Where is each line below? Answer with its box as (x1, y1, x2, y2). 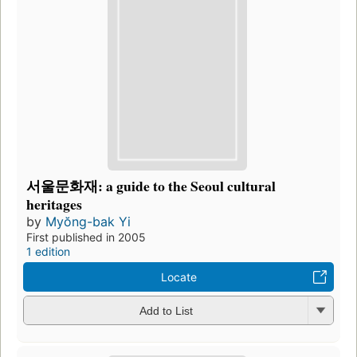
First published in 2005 (26, 229, 146, 244)
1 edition (26, 244, 70, 258)
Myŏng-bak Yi (45, 213, 131, 229)
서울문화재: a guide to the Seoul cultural (26, 175, 276, 196)
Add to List (139, 304, 193, 318)
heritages (26, 193, 82, 214)
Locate (160, 269, 197, 284)
